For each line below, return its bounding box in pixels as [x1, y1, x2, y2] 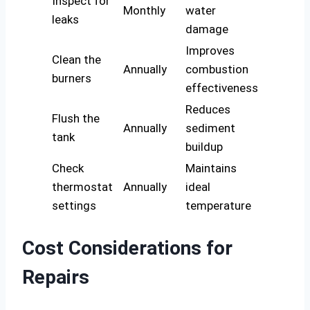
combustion [185, 62, 248, 77]
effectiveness [185, 81, 258, 95]
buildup [185, 140, 223, 154]
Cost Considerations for [22, 236, 232, 259]
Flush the [52, 111, 100, 126]
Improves [185, 44, 235, 58]
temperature [185, 199, 251, 213]
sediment [185, 121, 235, 136]
